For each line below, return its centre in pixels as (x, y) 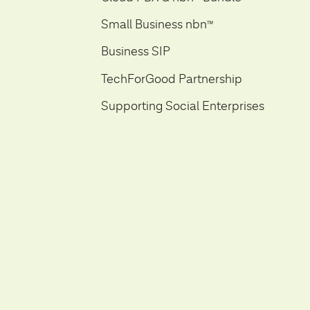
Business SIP (135, 52)
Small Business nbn (154, 24)
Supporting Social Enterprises (182, 107)
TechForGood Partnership (171, 79)
